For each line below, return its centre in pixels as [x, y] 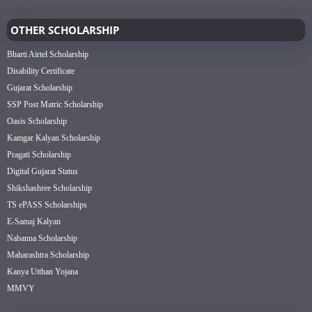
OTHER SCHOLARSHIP [65, 30]
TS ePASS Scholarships [47, 205]
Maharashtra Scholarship [48, 255]
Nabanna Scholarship [42, 239]
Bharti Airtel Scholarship [48, 55]
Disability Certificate [41, 71]
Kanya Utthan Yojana [42, 272]
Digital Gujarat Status [42, 172]
